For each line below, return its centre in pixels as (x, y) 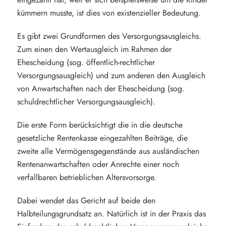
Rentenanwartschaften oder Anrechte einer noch (98, 164)
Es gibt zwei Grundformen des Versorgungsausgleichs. (109, 36)
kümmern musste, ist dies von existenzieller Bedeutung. (109, 13)
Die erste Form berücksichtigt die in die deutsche (100, 125)
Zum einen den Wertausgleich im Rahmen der (94, 49)
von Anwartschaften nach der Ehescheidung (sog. (101, 89)
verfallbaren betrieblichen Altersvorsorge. (87, 177)
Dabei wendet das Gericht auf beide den (86, 201)
